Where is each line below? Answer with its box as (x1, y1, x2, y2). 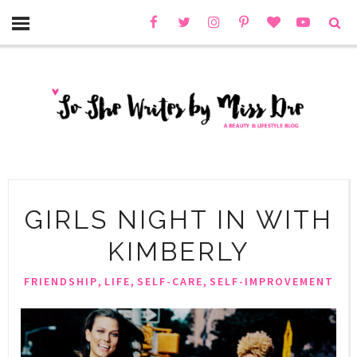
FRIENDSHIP (23, 273, 98, 288)
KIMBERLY (107, 236, 250, 266)
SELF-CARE (136, 273, 203, 288)
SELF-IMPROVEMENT (209, 273, 334, 288)
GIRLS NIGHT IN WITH (24, 204, 333, 234)
